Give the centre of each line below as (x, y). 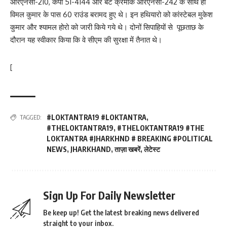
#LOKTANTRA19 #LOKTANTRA (97, 117)
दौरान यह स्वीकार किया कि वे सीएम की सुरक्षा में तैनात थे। (86, 40)
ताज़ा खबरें (127, 149)
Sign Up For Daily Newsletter (109, 195)
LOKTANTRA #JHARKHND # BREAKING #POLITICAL (130, 139)
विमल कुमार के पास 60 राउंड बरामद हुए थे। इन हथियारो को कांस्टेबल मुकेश (111, 14)
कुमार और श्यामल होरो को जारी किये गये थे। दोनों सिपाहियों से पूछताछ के (107, 27)
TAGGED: (31, 117)
